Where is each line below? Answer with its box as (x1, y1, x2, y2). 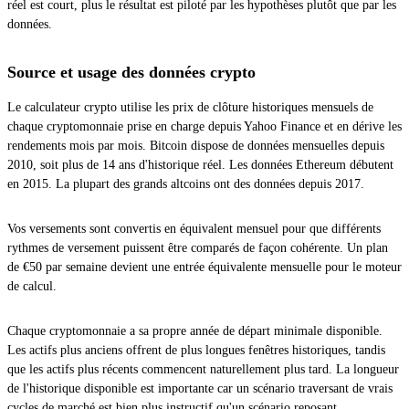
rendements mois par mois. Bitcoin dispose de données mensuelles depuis (7, 138, 384, 152)
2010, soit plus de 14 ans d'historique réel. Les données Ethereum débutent (7, 157, 393, 172)
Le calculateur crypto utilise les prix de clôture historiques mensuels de (7, 100, 373, 114)
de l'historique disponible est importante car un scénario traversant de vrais (7, 381, 393, 395)
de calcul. (7, 278, 57, 293)
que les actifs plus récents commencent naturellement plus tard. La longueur (7, 362, 399, 376)
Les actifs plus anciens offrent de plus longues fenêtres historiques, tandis (7, 342, 385, 357)
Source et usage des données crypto (7, 62, 256, 81)
